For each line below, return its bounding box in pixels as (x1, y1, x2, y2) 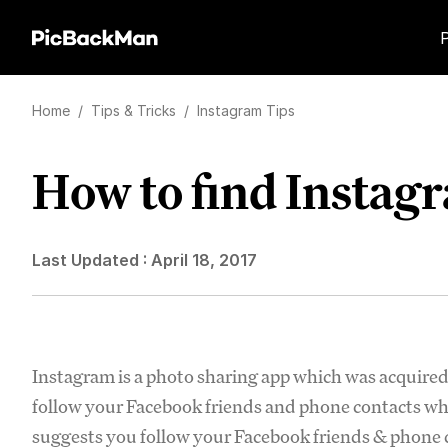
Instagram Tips (197, 102, 295, 119)
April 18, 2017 (151, 250, 257, 270)
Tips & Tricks (91, 102, 180, 119)
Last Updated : (32, 250, 151, 270)
